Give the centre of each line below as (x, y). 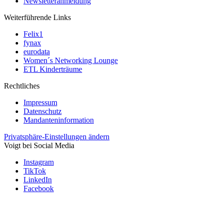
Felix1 (33, 34)
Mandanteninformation (59, 120)
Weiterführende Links (37, 18)
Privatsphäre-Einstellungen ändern (57, 137)
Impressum (40, 103)
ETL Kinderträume (53, 69)
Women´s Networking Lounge (71, 61)
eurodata (37, 52)
